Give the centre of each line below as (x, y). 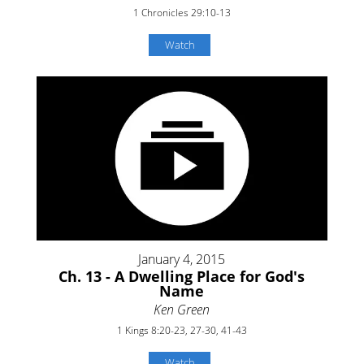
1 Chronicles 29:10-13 (182, 13)
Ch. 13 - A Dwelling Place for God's (182, 277)
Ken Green (182, 310)
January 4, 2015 (182, 260)
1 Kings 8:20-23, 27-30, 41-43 (182, 331)
